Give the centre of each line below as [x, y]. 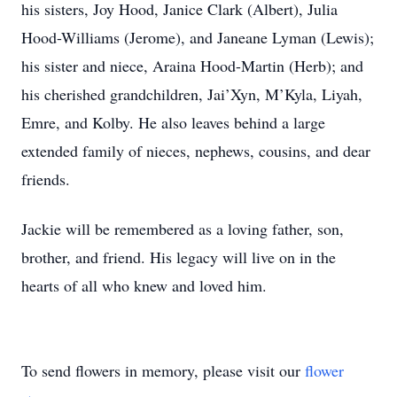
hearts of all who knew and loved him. [144, 285]
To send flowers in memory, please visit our [163, 370]
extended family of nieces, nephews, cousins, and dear [196, 151]
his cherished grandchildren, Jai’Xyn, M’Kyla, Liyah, [192, 94]
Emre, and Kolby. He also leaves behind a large [173, 122]
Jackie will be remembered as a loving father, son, [183, 229]
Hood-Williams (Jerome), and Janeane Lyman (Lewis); [198, 37]
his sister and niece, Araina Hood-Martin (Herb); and [192, 66]
